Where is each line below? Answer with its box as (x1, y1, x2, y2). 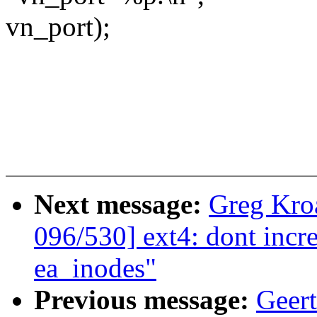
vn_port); (6, 11, 110, 42)
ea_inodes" (34, 253, 156, 284)
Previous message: (34, 284, 256, 316)
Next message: (34, 189, 209, 220)
